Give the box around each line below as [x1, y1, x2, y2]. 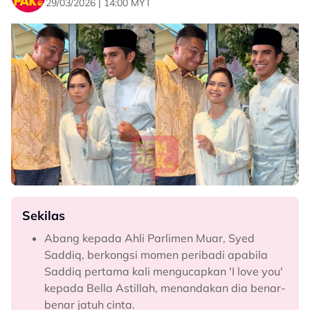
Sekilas [22, 208, 65, 224]
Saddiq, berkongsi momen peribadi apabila [44, 248, 268, 262]
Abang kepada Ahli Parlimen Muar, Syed [44, 231, 255, 245]
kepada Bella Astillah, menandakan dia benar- [44, 281, 286, 295]
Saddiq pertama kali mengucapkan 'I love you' [44, 264, 283, 278]
